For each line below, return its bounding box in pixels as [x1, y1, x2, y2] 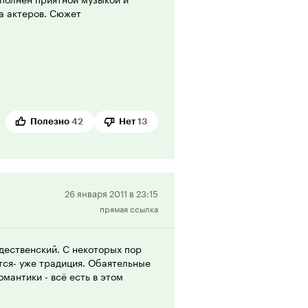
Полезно [30, 115, 69, 126]
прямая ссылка [100, 201, 158, 214]
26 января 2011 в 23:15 [65, 185, 158, 199]
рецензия [157, 201, 206, 219]
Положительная [157, 184, 240, 202]
